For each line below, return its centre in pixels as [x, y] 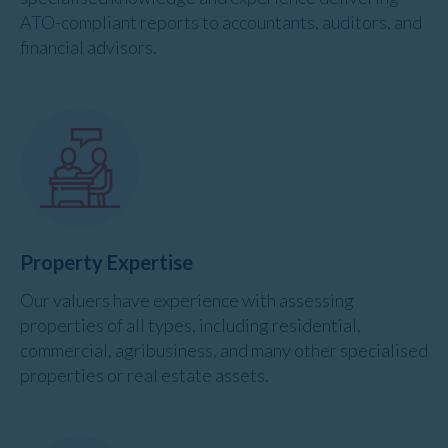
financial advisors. [88, 46]
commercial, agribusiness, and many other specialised [224, 349]
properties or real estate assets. [144, 374]
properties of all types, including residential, [190, 324]
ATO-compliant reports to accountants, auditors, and [221, 21]
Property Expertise [106, 261]
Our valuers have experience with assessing [187, 299]
